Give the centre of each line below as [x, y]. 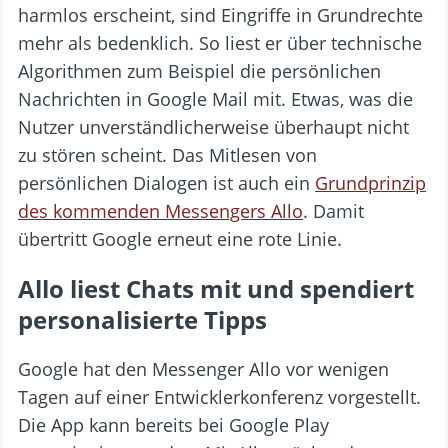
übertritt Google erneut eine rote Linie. [180, 239]
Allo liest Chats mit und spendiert [216, 288]
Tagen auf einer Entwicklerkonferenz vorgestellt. [219, 397]
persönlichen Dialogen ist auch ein [166, 183]
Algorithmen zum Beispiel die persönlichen [199, 71]
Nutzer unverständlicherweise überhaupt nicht [213, 127]
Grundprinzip [370, 183]
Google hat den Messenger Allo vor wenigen [203, 369]
